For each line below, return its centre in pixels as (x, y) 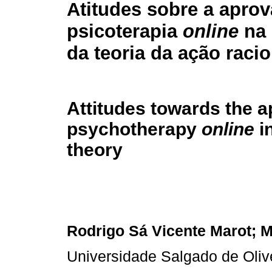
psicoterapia (125, 32)
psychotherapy (134, 129)
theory (95, 149)
